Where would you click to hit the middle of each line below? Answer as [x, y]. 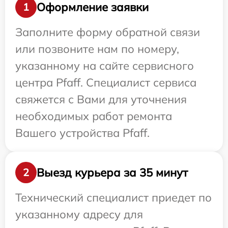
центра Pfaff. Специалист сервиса [106, 83]
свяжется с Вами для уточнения [101, 99]
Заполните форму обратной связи [108, 32]
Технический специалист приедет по [113, 198]
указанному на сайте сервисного [105, 66]
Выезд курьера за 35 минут [112, 172]
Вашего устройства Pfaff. [82, 133]
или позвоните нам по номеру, [97, 49]
